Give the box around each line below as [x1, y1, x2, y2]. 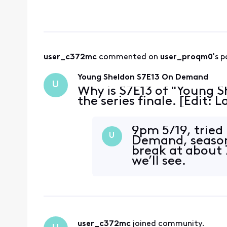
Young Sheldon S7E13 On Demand [77, 73, 208, 82]
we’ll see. [132, 155, 193, 168]
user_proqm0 [160, 53, 213, 62]
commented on [98, 53, 160, 62]
